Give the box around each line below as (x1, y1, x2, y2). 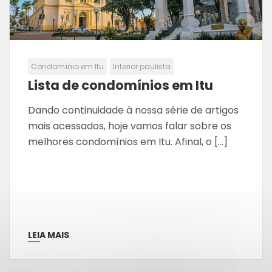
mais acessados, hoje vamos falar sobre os (28, 119, 231, 134)
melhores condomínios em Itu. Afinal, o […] (28, 135, 228, 149)
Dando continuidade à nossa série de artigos (28, 103, 239, 118)
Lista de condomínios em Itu (28, 76, 213, 95)
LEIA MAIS (28, 229, 69, 242)
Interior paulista (113, 61, 171, 72)
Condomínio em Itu (31, 61, 104, 72)
